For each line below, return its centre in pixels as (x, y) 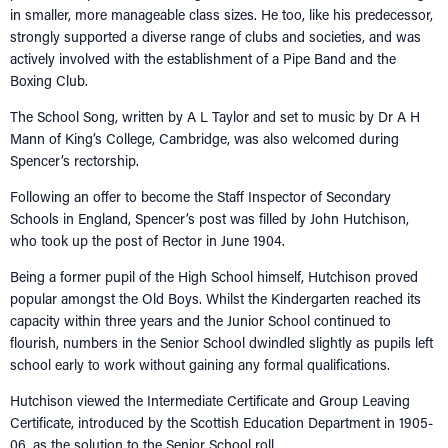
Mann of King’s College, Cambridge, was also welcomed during (204, 138)
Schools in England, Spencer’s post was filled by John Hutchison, (209, 218)
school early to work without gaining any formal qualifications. (204, 364)
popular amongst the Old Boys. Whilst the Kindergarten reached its (215, 298)
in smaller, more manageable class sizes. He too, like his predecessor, (221, 14)
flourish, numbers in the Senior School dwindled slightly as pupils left (221, 342)
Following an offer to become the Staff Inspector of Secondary (200, 196)
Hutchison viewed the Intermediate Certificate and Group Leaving (210, 400)
